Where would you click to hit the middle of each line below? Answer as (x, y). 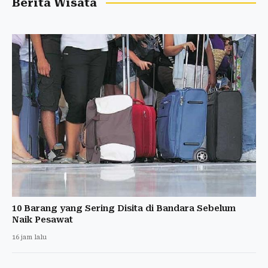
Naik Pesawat (42, 219)
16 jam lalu (29, 237)
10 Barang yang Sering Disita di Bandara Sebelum (124, 208)
